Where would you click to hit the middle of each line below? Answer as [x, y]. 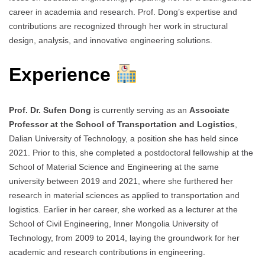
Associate [209, 110]
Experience [62, 75]
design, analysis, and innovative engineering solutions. [111, 40]
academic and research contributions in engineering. [107, 252]
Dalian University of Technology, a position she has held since [124, 138]
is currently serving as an [140, 110]
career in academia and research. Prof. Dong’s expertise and [123, 12]
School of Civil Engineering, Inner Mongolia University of [114, 223]
